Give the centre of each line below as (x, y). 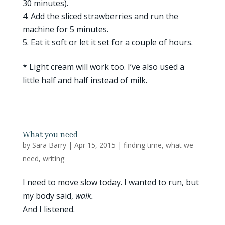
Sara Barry (49, 145)
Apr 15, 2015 (95, 145)
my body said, (49, 196)
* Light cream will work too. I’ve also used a (103, 67)
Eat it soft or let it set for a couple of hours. (111, 42)
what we (179, 145)
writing (53, 158)
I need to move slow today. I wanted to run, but (110, 182)
